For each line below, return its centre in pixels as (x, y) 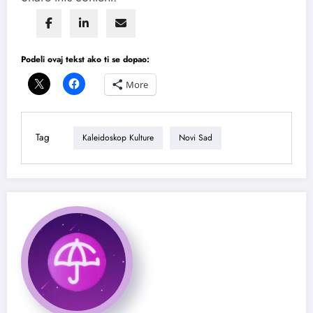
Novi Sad (196, 138)
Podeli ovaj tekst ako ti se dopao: (85, 59)
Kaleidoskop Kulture (118, 138)
